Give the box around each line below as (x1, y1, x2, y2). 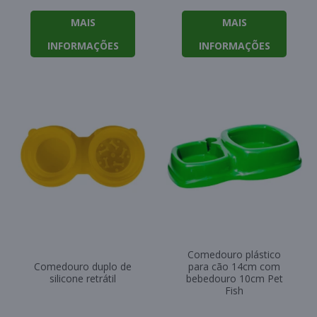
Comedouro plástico (188, 248, 281, 262)
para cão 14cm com (188, 260, 280, 274)
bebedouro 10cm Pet (185, 272, 283, 286)
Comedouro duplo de (34, 260, 132, 274)
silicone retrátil (50, 272, 116, 286)
